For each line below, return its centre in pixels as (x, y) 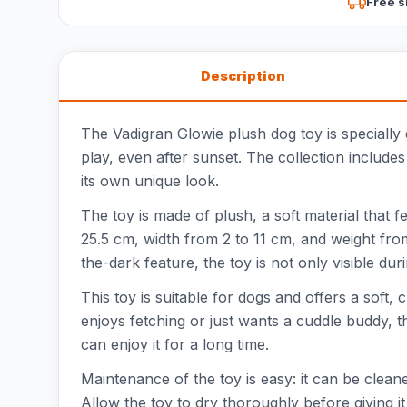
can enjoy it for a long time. (175, 344)
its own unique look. (150, 181)
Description (243, 76)
